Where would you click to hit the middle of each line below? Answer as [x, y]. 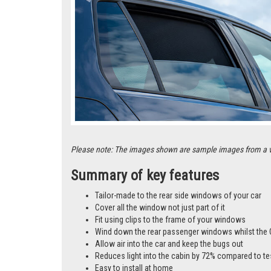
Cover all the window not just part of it [160, 208]
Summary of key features [145, 176]
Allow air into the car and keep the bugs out [169, 244]
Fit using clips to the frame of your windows [170, 220]
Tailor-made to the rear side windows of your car [178, 196]
